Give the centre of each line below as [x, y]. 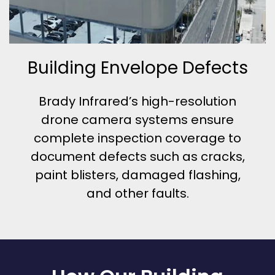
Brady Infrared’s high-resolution [137, 102]
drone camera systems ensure [137, 120]
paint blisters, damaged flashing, [137, 175]
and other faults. [137, 194]
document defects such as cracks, [137, 157]
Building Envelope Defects [137, 68]
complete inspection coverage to [137, 138]
